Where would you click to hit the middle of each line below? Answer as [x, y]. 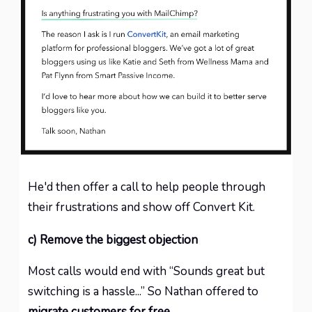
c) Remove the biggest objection [113, 240]
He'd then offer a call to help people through [147, 187]
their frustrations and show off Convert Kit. [141, 207]
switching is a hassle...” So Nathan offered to [143, 291]
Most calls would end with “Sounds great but [146, 271]
